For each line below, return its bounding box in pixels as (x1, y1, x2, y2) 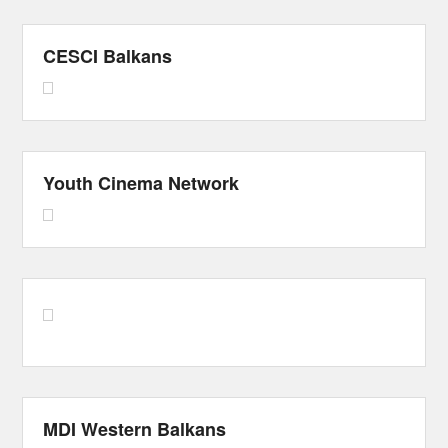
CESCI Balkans (43, 43, 173, 70)
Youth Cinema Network (43, 170, 240, 197)
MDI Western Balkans (43, 415, 227, 442)
